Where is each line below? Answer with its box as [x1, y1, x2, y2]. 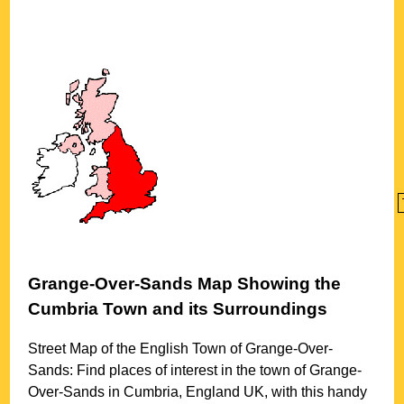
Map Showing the [193, 273, 342, 293]
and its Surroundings [148, 298, 328, 318]
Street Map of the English [28, 341, 193, 357]
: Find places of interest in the [69, 363, 261, 379]
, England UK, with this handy [179, 384, 368, 400]
